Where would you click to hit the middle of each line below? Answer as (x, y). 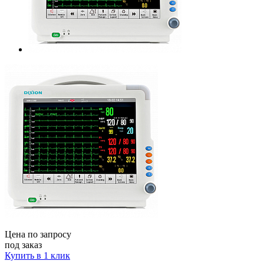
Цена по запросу (38, 234)
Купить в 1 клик (37, 255)
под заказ (23, 245)
